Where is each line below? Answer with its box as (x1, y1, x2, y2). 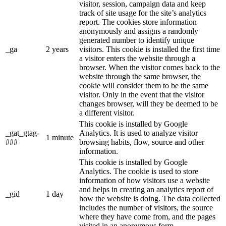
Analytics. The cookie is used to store (79, 166, 198, 176)
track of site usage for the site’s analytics (79, 8, 206, 17)
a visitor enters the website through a (79, 53, 195, 63)
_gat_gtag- (6, 128, 39, 137)
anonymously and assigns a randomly (79, 26, 198, 35)
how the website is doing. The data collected (79, 194, 220, 203)
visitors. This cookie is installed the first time (79, 44, 220, 53)
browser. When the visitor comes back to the (79, 63, 220, 72)
